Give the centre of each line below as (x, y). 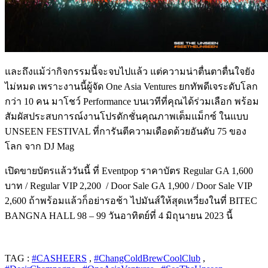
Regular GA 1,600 (218, 170)
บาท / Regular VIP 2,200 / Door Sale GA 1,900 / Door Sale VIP (128, 185)
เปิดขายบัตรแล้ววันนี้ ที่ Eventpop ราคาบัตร (94, 170)
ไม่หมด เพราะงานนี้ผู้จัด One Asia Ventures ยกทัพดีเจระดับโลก (131, 86)
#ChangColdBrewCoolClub (147, 258)
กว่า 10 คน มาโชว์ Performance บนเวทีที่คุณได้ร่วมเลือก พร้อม (132, 101)
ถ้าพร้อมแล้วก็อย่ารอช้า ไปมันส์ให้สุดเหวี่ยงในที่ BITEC (143, 200)
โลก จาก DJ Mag (41, 146)
